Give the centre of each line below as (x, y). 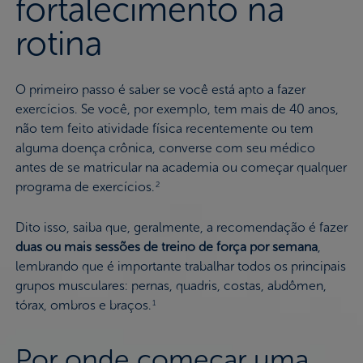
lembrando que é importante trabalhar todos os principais (180, 266)
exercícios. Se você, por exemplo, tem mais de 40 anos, (177, 109)
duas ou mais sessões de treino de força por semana (166, 246)
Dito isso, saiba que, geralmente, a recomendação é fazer (181, 227)
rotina (58, 43)
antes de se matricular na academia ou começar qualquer (181, 167)
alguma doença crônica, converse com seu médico (165, 147)
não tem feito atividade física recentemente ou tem (164, 128)
